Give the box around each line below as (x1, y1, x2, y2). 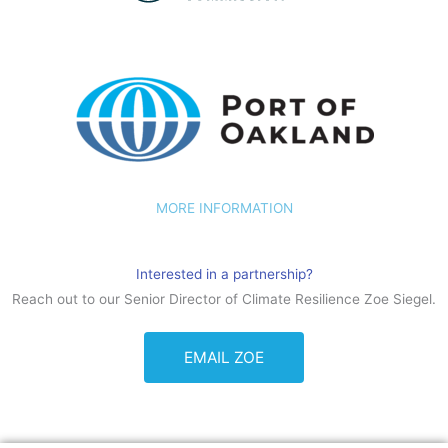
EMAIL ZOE (184, 348, 264, 368)
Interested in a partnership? (135, 266, 313, 283)
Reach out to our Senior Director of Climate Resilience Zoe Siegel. (12, 291, 436, 308)
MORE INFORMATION (155, 200, 293, 217)
